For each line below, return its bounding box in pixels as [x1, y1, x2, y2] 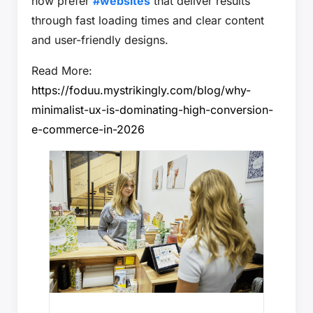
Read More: [31, 63, 92, 78]
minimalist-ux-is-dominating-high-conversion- [31, 102, 273, 117]
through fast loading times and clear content [31, 13, 264, 27]
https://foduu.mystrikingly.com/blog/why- [31, 82, 251, 97]
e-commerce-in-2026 [31, 122, 145, 136]
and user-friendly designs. [31, 32, 168, 47]
